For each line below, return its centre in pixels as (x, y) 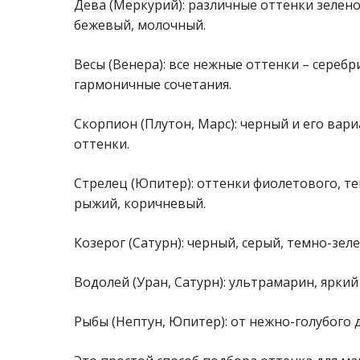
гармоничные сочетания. (153, 85)
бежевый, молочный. (140, 25)
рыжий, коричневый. (140, 204)
